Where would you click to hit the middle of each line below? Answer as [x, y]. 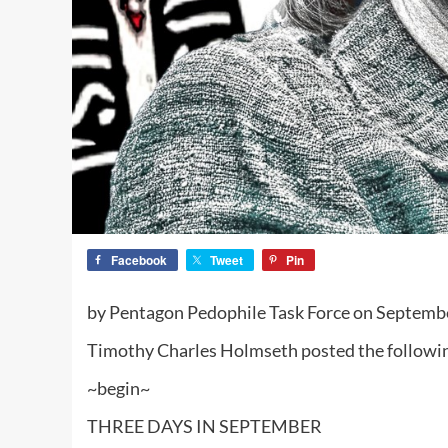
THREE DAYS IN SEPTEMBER [204, 426]
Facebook [139, 260]
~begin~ [118, 388]
